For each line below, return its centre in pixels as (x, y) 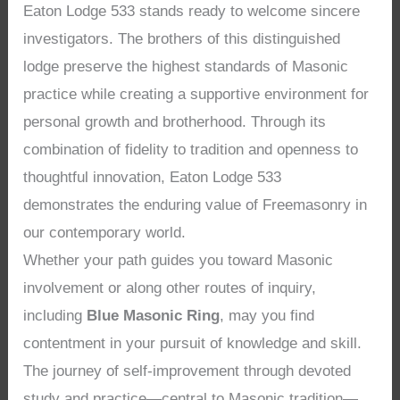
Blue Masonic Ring (154, 316)
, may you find (267, 316)
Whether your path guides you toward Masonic (179, 261)
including (55, 316)
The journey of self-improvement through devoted (187, 371)
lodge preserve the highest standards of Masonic (186, 67)
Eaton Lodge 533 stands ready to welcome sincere (192, 12)
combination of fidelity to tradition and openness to (191, 150)
